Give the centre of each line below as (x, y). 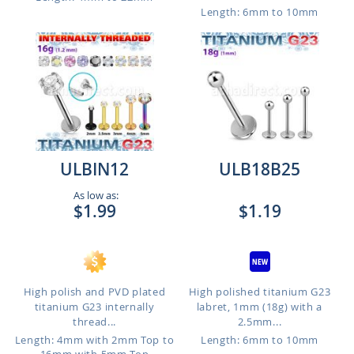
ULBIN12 (94, 169)
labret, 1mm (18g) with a (260, 307)
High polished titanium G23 (260, 292)
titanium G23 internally (94, 307)
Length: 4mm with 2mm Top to (94, 340)
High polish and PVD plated (94, 292)
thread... (94, 322)
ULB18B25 (260, 169)
